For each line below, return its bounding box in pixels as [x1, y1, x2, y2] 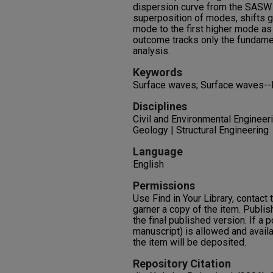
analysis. [133, 45, 170, 57]
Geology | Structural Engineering [133, 124, 269, 136]
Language [133, 145, 183, 158]
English [133, 158, 164, 170]
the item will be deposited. [133, 236, 246, 248]
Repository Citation [133, 257, 231, 270]
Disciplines [133, 100, 187, 113]
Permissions [133, 179, 195, 192]
